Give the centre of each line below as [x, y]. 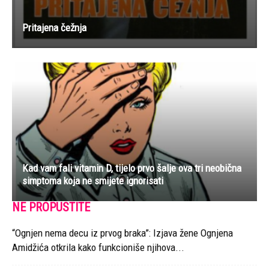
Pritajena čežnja [54, 28]
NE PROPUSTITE [51, 207]
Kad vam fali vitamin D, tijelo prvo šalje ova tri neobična [132, 168]
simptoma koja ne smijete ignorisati [93, 181]
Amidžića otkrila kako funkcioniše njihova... [98, 248]
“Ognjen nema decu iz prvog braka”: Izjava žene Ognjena [122, 233]
